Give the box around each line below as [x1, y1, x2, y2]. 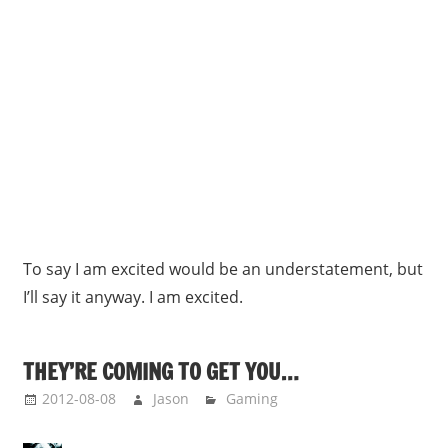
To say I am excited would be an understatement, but [22, 257, 423, 280]
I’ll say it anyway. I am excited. [22, 285, 243, 308]
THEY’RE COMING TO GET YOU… [22, 356, 299, 388]
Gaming [226, 389, 279, 409]
